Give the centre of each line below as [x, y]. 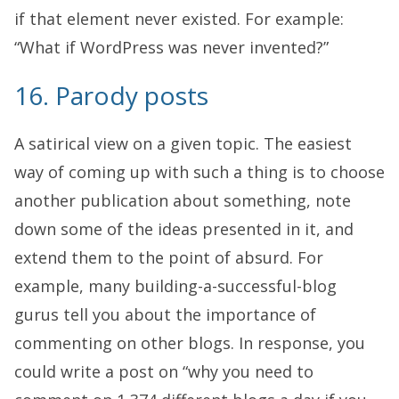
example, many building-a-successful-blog [175, 285]
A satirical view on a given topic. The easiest [183, 143]
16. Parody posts [111, 95]
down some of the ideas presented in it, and [184, 228]
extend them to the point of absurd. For [169, 257]
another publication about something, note [183, 200]
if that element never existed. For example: [179, 18]
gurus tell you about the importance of [165, 314]
